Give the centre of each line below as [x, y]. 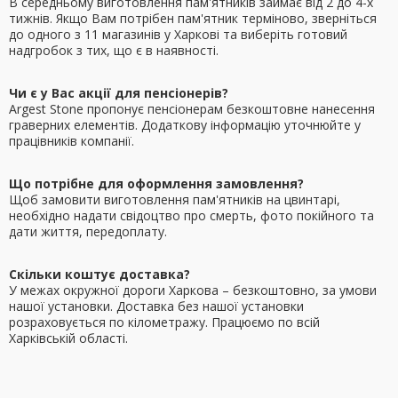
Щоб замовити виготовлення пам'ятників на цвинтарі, [175, 200]
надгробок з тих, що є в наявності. [114, 51]
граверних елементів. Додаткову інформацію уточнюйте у [185, 125]
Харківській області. [68, 338]
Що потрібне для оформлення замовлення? [156, 184]
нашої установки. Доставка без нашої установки [156, 306]
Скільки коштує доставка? [99, 275]
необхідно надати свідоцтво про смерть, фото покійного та [191, 216]
